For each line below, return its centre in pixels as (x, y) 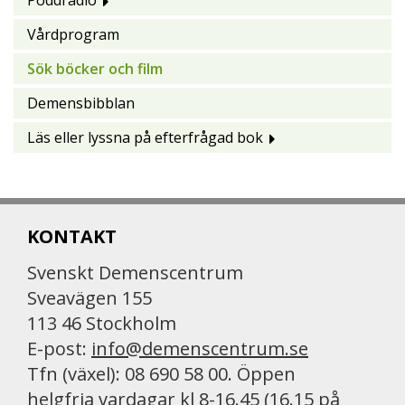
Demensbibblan (81, 104)
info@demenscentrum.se (200, 349)
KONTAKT (72, 237)
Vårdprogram (73, 35)
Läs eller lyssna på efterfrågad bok (145, 138)
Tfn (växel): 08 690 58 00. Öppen (161, 374)
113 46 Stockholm (102, 324)
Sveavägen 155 (89, 298)
